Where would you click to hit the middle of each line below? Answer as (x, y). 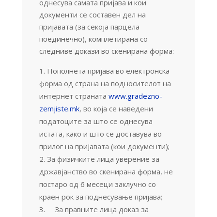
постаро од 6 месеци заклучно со (97, 184)
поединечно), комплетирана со (93, 39)
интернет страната (74, 96)
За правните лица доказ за (98, 209)
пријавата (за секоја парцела (89, 26)
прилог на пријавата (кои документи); (104, 146)
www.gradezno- (135, 96)
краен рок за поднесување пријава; (101, 196)
